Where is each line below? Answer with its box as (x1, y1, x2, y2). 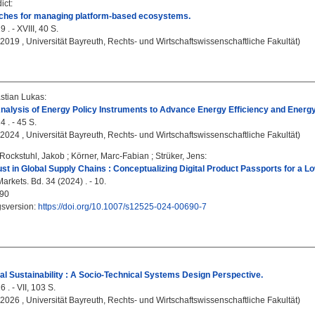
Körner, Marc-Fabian (71, 151, 149, 161)
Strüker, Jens (155, 151, 205, 161)
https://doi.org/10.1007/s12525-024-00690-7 (38, 202, 207, 212)
